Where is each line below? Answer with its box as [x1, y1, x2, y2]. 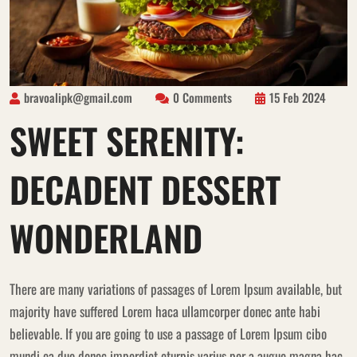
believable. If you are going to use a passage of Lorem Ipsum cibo [10, 323, 327, 343]
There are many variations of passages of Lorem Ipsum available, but [10, 278, 342, 299]
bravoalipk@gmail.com [24, 88, 132, 106]
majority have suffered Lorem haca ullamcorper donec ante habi [10, 300, 320, 321]
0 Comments [173, 88, 232, 106]
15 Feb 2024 [269, 88, 326, 106]
